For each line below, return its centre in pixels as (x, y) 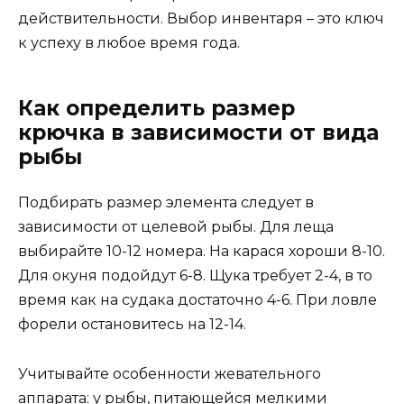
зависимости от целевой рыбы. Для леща (176, 227)
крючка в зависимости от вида (198, 133)
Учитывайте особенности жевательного (170, 373)
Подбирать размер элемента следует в (166, 203)
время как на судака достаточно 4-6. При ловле (197, 300)
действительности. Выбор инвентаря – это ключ (201, 19)
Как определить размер (156, 109)
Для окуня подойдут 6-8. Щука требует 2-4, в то (195, 276)
